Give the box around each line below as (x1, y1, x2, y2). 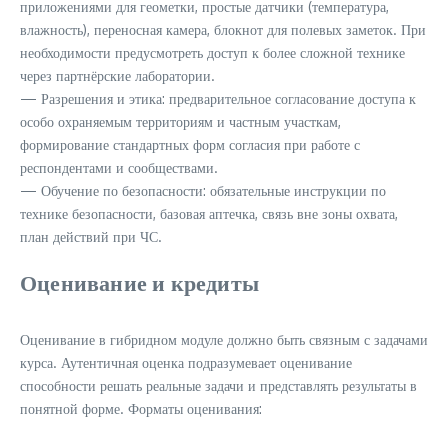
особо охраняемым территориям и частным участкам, (20, 113, 341, 130)
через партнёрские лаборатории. (20, 67, 215, 84)
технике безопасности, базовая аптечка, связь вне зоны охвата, (20, 205, 398, 222)
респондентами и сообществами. (20, 159, 218, 176)
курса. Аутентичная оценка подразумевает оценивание (20, 354, 352, 371)
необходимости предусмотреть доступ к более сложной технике (20, 44, 405, 61)
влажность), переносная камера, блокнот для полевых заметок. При (20, 21, 426, 38)
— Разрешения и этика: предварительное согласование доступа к (20, 90, 416, 107)
